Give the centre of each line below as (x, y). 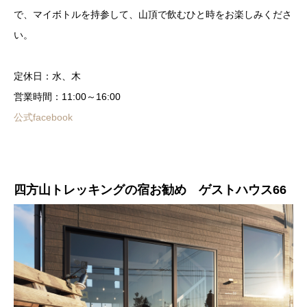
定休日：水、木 (47, 76)
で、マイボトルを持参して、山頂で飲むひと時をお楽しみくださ (153, 14)
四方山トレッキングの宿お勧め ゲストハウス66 (150, 190)
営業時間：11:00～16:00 (67, 97)
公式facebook (43, 118)
